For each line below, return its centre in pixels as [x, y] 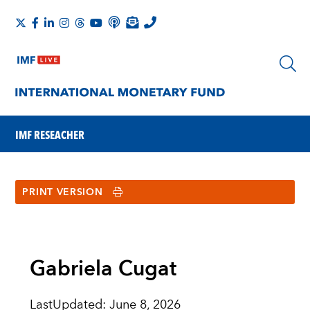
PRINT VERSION [63, 192]
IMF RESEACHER [50, 135]
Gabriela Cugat [103, 270]
